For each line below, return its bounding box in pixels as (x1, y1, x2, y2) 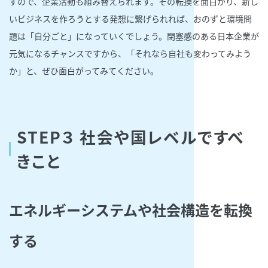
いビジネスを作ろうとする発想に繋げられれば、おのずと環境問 (9, 12, 252, 25)
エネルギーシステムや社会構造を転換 (9, 199, 252, 220)
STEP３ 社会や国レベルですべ (17, 124, 245, 148)
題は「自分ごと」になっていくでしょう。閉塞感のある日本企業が (9, 29, 259, 42)
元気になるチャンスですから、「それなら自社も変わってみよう (9, 47, 251, 59)
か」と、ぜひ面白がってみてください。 (9, 64, 159, 77)
